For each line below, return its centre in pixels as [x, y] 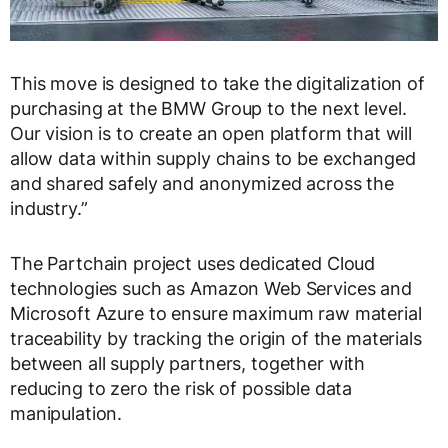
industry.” [49, 208]
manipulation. [66, 413]
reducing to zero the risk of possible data [181, 388]
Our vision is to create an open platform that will [211, 133]
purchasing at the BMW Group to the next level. [208, 108]
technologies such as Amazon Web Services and [211, 288]
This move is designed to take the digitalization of [217, 83]
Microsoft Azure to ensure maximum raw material [216, 313]
